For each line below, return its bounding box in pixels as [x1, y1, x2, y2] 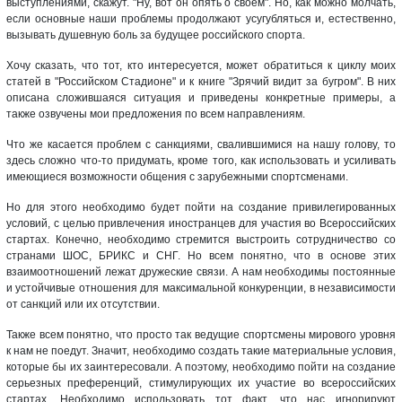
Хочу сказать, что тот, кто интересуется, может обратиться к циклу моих [6, 58, 396, 72]
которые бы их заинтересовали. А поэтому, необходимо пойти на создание [6, 360, 396, 373]
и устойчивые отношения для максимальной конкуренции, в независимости [6, 281, 396, 294]
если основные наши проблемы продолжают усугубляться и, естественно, [6, 12, 396, 25]
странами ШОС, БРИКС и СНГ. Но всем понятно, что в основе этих [6, 249, 396, 262]
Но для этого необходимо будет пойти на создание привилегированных [6, 200, 396, 214]
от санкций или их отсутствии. [6, 297, 160, 310]
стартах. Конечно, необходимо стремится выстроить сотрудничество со [6, 232, 396, 246]
